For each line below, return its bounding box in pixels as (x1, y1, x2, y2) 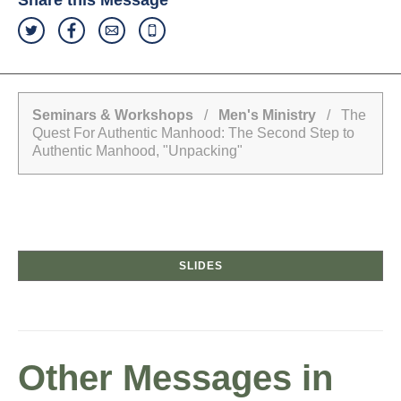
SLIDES (178, 260, 223, 273)
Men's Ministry (218, 107, 316, 124)
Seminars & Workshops (32, 107, 193, 124)
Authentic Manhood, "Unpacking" (32, 143, 243, 159)
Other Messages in (18, 358, 333, 398)
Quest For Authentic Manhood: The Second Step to (32, 125, 354, 141)
